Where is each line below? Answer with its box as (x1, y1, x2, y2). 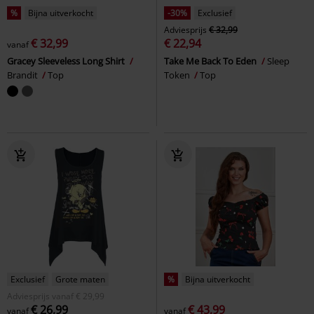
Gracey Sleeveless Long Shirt (7, 54, 127, 67)
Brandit (7, 68, 40, 81)
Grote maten (55, 273, 105, 285)
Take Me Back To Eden (164, 54, 259, 67)
